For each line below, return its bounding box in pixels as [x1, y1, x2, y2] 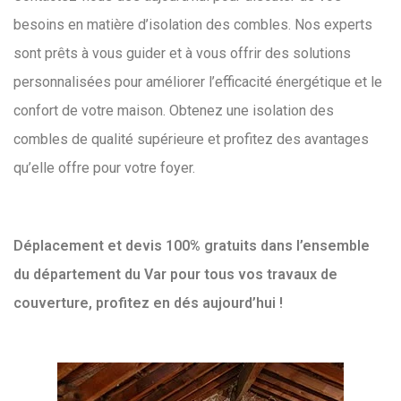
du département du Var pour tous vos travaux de [13, 266, 337, 284]
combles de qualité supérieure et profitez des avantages [13, 131, 369, 149]
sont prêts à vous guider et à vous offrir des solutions [13, 45, 351, 63]
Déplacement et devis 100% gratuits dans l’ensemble [13, 237, 370, 255]
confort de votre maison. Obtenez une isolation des [13, 102, 334, 120]
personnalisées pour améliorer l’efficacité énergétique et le [13, 73, 382, 91]
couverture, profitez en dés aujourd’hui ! [13, 294, 286, 312]
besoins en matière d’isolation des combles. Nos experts [13, 16, 372, 34]
